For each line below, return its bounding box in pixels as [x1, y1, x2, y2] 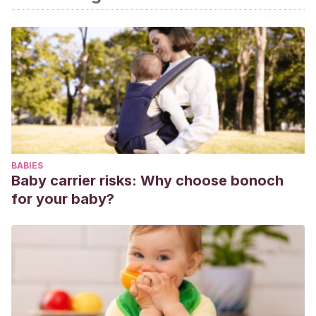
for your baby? [11, 190, 114, 207]
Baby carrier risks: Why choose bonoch [11, 172, 284, 189]
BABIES [11, 160, 43, 171]
